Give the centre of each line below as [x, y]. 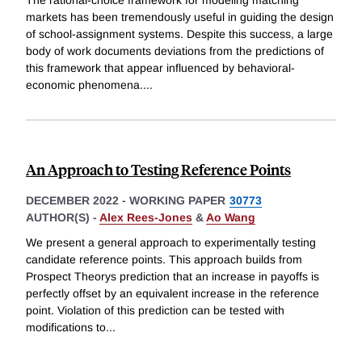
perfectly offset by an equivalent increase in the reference [173, 294]
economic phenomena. [84, 84]
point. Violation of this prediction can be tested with [155, 311]
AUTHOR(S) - [63, 217]
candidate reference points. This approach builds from [164, 260]
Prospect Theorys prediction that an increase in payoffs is [173, 277]
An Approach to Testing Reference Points [158, 169]
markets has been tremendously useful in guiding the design [180, 17]
